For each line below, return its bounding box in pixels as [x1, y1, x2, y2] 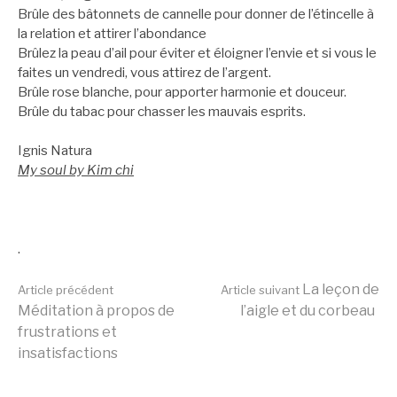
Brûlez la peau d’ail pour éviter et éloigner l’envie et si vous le [18, 44, 377, 61]
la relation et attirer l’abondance [18, 25, 206, 42]
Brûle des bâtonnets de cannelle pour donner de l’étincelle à [18, 5, 374, 22]
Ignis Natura [18, 143, 92, 159]
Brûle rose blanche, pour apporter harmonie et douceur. [18, 83, 346, 100]
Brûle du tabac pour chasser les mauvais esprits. [18, 103, 306, 120]
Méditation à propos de [18, 301, 175, 319]
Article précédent [18, 282, 113, 297]
